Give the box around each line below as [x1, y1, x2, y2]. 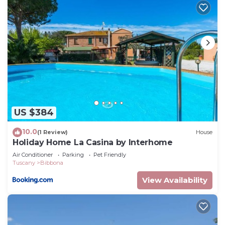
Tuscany [13, 159, 35, 166]
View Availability [142, 175, 207, 185]
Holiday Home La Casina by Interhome [13, 137, 173, 147]
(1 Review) [37, 129, 68, 136]
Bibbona [40, 159, 63, 166]
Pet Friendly [93, 151, 126, 158]
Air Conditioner [13, 151, 53, 158]
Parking [62, 151, 84, 158]
